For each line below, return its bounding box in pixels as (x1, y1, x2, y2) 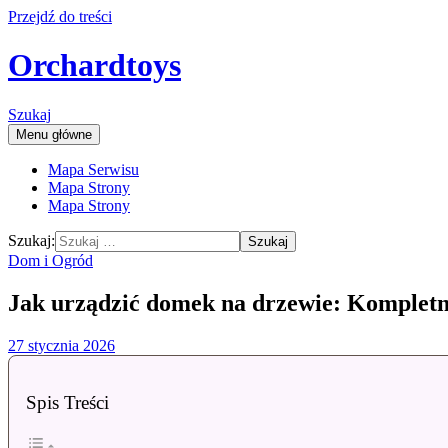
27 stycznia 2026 (8, 336, 115, 354)
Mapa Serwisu (48, 160, 139, 178)
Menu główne (16, 126, 92, 142)
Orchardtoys (8, 47, 181, 84)
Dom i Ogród (8, 251, 93, 269)
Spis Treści (26, 391, 109, 413)
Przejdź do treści (8, 8, 112, 25)
